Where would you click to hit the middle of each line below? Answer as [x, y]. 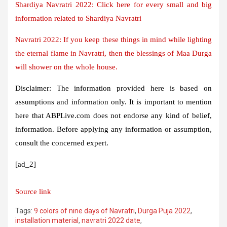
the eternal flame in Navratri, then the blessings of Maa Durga [113, 53]
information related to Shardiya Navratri [78, 18]
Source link [33, 191]
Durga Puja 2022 [164, 211]
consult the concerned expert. [62, 143]
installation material [47, 220]
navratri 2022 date [111, 220]
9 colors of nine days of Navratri [84, 211]
